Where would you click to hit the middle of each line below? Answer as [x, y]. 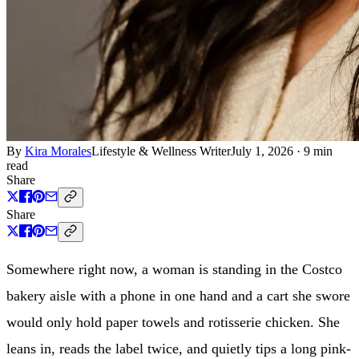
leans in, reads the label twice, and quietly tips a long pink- [179, 348]
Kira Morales [58, 151]
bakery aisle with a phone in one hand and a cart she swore [178, 295]
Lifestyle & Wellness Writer [161, 151]
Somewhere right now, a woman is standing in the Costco [174, 269]
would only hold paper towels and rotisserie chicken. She [173, 322]
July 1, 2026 [262, 151]
